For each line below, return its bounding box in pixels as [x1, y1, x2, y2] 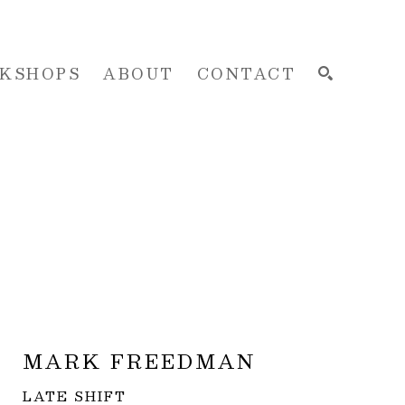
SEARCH [262, 184, 323, 207]
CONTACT [196, 61, 296, 86]
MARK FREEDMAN [23, 345, 257, 378]
